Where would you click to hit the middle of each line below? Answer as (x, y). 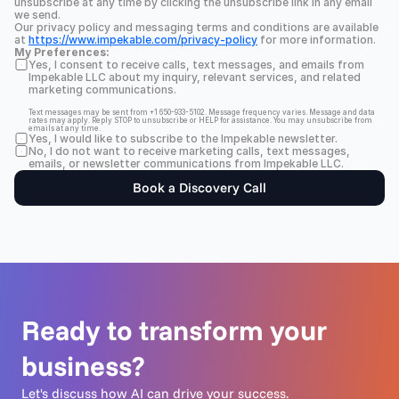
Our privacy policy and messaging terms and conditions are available (196, 27)
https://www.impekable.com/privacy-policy (143, 40)
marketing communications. (102, 90)
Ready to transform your (174, 330)
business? (83, 366)
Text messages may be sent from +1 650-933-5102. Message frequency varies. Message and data (202, 112)
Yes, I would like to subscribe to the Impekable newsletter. (183, 138)
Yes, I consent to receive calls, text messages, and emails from (196, 65)
